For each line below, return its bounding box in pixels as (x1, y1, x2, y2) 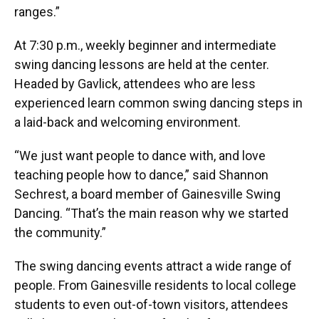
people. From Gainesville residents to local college (14, 277, 296, 293)
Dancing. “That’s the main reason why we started (14, 205, 288, 221)
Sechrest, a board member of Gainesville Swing (14, 186, 281, 202)
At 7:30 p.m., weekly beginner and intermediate (14, 37, 276, 53)
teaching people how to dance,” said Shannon (14, 167, 268, 182)
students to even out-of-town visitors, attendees (14, 296, 288, 312)
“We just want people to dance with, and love (14, 147, 266, 163)
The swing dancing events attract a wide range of (14, 258, 292, 273)
